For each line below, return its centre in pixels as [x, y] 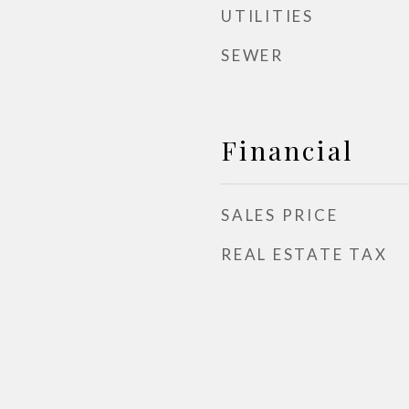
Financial [288, 150]
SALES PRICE [280, 215]
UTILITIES [267, 16]
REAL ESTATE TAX [304, 254]
